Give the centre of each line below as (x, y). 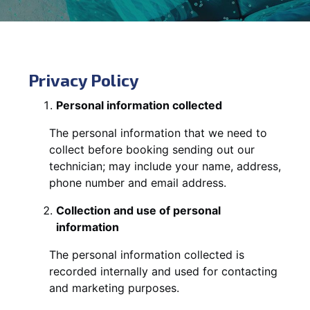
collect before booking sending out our (152, 149)
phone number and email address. (138, 182)
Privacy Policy (84, 80)
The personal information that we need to (158, 133)
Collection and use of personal (138, 210)
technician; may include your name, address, (165, 166)
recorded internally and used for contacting (163, 271)
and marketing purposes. (114, 288)
